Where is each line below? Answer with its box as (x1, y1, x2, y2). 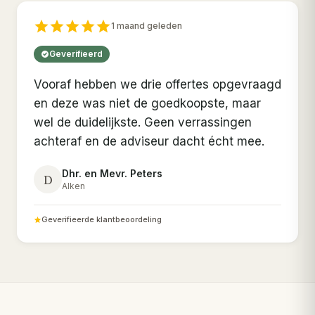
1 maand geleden (111, 20, 182, 32)
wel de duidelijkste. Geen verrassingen (34, 115, 252, 130)
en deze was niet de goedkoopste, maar (34, 96, 261, 111)
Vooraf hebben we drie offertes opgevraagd (34, 77, 281, 92)
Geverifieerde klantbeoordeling (41, 214, 162, 225)
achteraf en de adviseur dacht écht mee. (34, 134, 264, 149)
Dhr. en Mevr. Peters (62, 167, 162, 180)
